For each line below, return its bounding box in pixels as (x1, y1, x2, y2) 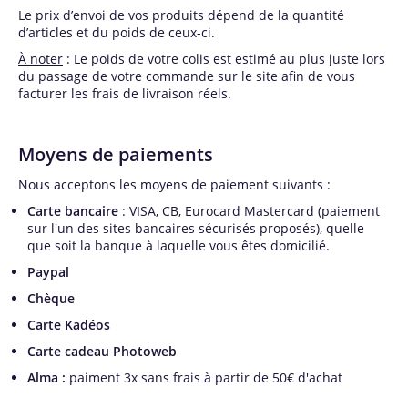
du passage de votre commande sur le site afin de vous (18, 67, 355, 85)
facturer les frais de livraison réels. (18, 85, 235, 102)
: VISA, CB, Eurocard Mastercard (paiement (118, 202, 380, 219)
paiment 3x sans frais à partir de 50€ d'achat (69, 369, 342, 386)
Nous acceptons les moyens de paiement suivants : (18, 176, 331, 193)
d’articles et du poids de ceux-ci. (18, 24, 215, 41)
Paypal (27, 263, 69, 280)
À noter (18, 50, 63, 67)
